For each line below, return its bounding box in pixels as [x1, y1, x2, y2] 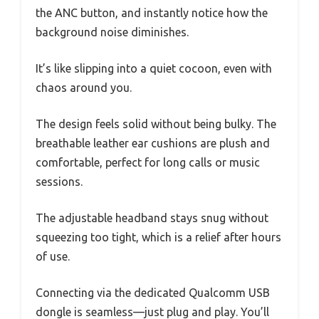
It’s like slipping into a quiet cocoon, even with [36, 61, 272, 75]
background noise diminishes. [36, 25, 189, 38]
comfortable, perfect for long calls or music [36, 155, 260, 169]
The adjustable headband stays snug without [36, 211, 268, 224]
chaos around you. [36, 80, 132, 94]
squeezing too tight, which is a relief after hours [36, 230, 281, 244]
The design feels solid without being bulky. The [36, 117, 276, 130]
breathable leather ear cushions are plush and [36, 136, 270, 150]
